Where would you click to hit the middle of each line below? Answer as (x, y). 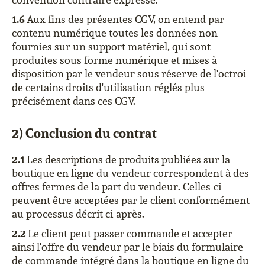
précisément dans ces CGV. (74, 101)
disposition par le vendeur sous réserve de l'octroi (129, 74)
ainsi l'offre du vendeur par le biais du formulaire (127, 247)
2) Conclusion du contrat (84, 133)
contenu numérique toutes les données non (115, 33)
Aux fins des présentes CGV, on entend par (125, 19)
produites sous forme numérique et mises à (114, 60)
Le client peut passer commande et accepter (130, 233)
